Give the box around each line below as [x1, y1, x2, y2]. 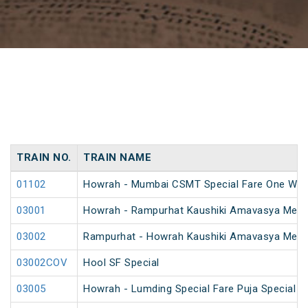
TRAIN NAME [83, 151, 151, 164]
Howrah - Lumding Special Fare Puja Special [83, 283, 296, 296]
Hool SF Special [83, 256, 159, 269]
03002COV [16, 256, 67, 269]
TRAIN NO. [16, 151, 71, 164]
